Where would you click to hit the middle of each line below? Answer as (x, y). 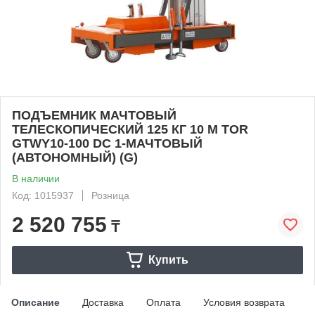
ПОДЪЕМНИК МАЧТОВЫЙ (94, 115)
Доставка (103, 302)
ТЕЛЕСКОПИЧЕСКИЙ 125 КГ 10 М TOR (130, 129)
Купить (168, 259)
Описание (36, 302)
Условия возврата (244, 302)
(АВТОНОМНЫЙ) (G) (75, 157)
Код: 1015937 (43, 195)
